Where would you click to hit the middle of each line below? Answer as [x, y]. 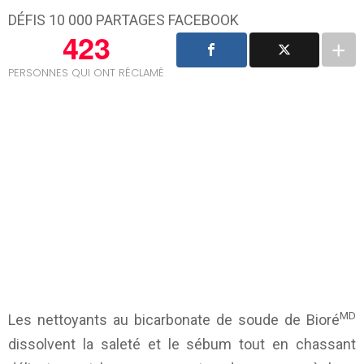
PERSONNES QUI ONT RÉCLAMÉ [86, 72]
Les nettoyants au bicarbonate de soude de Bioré [174, 319]
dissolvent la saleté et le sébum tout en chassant [182, 344]
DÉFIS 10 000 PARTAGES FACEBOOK [123, 20]
